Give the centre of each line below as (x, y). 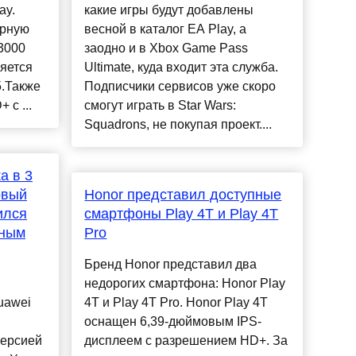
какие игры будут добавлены (169, 10)
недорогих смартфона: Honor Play (185, 284)
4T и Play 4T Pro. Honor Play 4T (176, 303)
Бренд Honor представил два (171, 265)
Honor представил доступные (183, 195)
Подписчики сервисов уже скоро (180, 87)
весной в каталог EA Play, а (166, 29)
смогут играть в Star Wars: (161, 106)
